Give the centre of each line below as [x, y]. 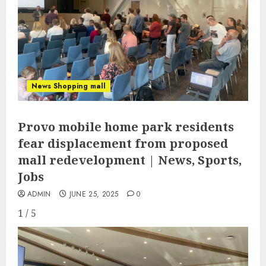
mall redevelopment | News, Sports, [130, 160]
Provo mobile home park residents [126, 126]
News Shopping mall [69, 86]
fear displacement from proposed [123, 143]
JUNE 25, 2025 [94, 194]
